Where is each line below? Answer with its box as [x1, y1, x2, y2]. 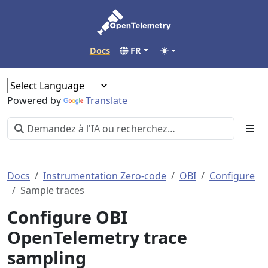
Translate [86, 94, 127, 107]
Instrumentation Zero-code [43, 169, 166, 182]
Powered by [7, 94, 63, 107]
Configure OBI [7, 205, 127, 229]
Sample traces [20, 184, 84, 197]
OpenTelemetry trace [7, 226, 187, 249]
